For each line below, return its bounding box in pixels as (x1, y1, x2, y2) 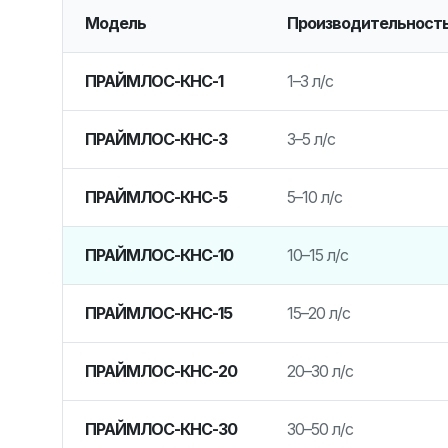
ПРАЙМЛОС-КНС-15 (84, 302, 232, 323)
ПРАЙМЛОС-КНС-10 (84, 244, 233, 265)
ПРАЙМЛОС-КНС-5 (84, 186, 227, 207)
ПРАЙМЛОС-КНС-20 (84, 360, 237, 381)
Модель (84, 12, 146, 33)
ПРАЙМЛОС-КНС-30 (84, 418, 237, 439)
